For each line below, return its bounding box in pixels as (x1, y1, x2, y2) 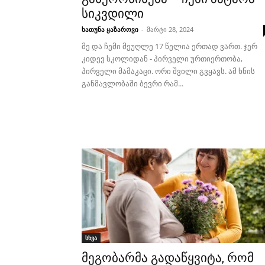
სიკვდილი (82, 7, 144, 21)
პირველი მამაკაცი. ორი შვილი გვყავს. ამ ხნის (82, 66, 255, 76)
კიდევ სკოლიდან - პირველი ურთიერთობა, (82, 53, 243, 64)
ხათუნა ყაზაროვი (82, 25, 138, 34)
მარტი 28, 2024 (147, 25, 193, 34)
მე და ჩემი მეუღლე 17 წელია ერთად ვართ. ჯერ (82, 41, 257, 51)
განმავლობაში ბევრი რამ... (82, 78, 183, 89)
